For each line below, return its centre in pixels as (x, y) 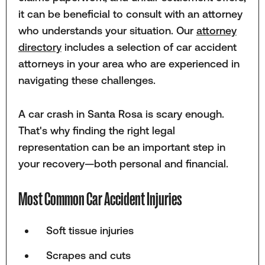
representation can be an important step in (122, 147)
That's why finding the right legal (96, 130)
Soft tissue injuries (90, 230)
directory (40, 47)
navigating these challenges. (87, 80)
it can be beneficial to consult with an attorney (130, 14)
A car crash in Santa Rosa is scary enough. (121, 114)
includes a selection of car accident (149, 47)
